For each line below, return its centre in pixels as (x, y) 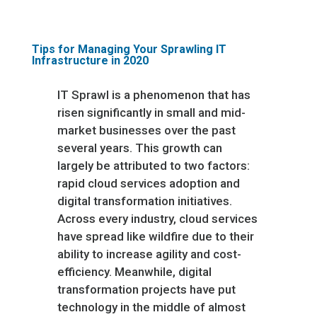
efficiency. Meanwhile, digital (134, 272)
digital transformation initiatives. (144, 201)
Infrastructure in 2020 (90, 60)
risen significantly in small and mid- (151, 113)
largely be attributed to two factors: (153, 166)
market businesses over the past (146, 130)
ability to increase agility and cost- (149, 254)
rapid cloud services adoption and (148, 183)
